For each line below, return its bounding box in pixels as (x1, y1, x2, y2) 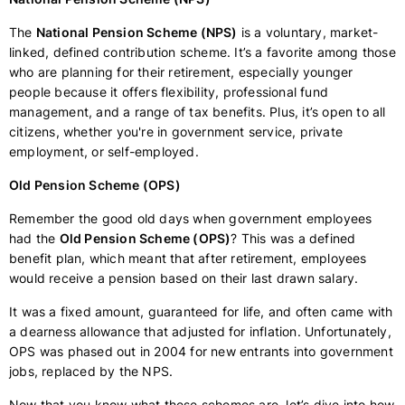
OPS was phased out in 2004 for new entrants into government (9, 344, 393, 359)
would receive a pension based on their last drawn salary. (9, 270, 359, 286)
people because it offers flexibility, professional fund (9, 84, 329, 99)
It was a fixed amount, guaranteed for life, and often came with (9, 304, 393, 319)
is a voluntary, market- (237, 24, 379, 40)
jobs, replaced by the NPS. (9, 363, 174, 379)
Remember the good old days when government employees (9, 211, 372, 226)
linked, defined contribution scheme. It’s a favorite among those (9, 44, 396, 60)
